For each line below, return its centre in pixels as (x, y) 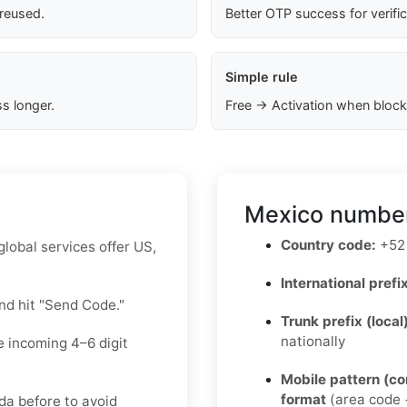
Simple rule (261, 77)
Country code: (328, 245)
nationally (313, 342)
